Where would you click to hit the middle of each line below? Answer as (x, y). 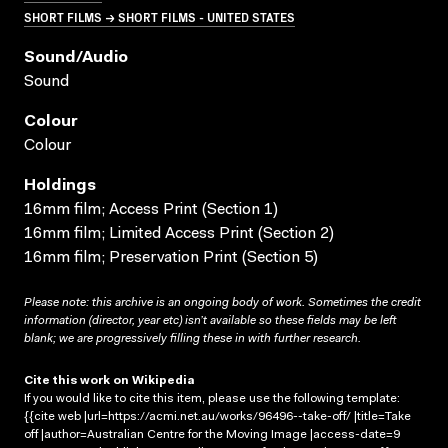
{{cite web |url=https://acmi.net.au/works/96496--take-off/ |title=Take (217, 416)
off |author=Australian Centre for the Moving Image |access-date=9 (212, 434)
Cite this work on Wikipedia (109, 380)
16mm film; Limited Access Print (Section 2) (179, 233)
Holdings (60, 185)
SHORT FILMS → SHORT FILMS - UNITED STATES (159, 16)
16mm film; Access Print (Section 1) (151, 209)
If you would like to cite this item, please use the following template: (212, 398)
